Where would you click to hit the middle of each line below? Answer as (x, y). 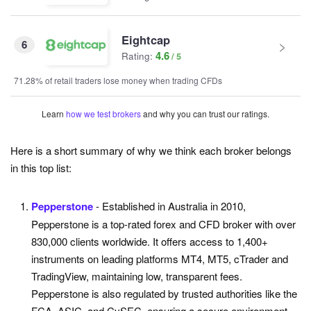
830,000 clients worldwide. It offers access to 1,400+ (150, 242)
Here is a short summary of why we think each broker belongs (151, 151)
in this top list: (41, 168)
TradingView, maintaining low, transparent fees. (137, 276)
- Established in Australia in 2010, (171, 206)
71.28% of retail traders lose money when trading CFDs (118, 81)
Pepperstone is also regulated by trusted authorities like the (164, 294)
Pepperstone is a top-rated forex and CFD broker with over (163, 224)
